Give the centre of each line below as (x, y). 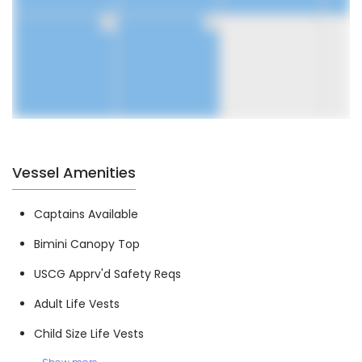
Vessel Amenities (74, 173)
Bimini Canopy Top (87, 244)
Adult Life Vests (77, 304)
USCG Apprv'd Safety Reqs (107, 274)
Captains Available (86, 215)
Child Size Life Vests (89, 334)
